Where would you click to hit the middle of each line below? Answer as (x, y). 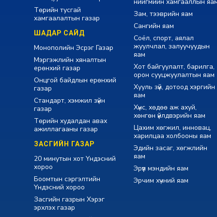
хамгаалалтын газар (67, 18)
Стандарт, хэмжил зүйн (70, 101)
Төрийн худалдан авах (70, 121)
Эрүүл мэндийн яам (161, 169)
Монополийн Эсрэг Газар (74, 48)
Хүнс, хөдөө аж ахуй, (165, 108)
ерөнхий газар (57, 68)
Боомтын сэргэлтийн (67, 179)
